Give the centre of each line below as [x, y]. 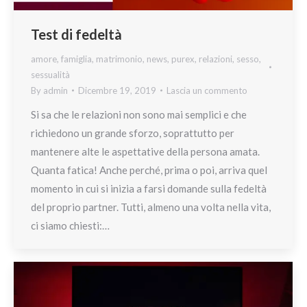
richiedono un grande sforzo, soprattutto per [133, 133]
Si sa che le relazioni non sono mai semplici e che [139, 114]
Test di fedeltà [76, 34]
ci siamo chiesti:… [70, 225]
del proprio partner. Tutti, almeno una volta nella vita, [151, 207]
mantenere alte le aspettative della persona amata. [145, 151]
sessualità [50, 74]
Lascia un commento [207, 90]
